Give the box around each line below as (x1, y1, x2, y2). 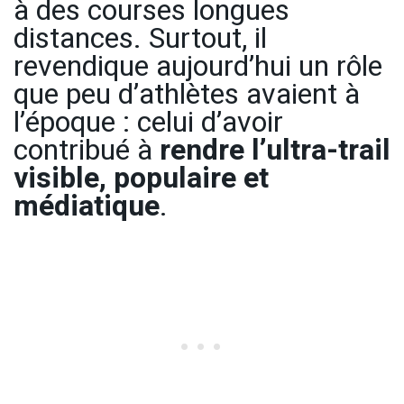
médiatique (14, 184, 160, 227)
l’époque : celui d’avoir (14, 100, 283, 143)
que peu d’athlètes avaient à (14, 72, 360, 115)
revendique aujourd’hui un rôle (14, 44, 382, 87)
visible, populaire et (14, 156, 269, 199)
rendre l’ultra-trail (160, 128, 390, 171)
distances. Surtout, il (14, 16, 267, 60)
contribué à (14, 128, 160, 171)
